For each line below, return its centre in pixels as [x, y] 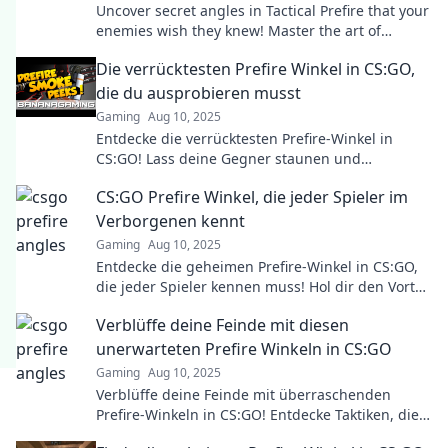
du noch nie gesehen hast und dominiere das [249, 434]
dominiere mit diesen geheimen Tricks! [227, 178]
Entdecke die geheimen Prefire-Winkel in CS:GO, [257, 266]
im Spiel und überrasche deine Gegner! [229, 306]
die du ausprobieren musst [198, 93]
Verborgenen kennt [170, 221]
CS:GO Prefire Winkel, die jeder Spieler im [252, 197]
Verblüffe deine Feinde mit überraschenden [243, 394]
